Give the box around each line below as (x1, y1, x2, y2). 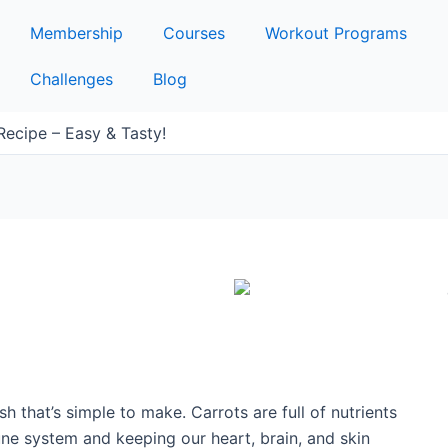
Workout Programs (264, 23, 407, 43)
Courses (162, 23, 225, 43)
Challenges (29, 69, 113, 89)
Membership (29, 23, 123, 43)
